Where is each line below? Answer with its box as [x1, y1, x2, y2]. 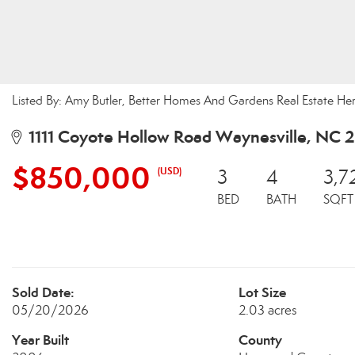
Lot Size [238, 284, 286, 301]
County [238, 331, 282, 349]
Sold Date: [12, 284, 74, 301]
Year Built [12, 331, 69, 349]
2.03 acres [238, 302, 297, 319]
